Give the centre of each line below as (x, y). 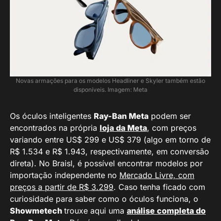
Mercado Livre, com (157, 175)
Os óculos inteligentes (52, 116)
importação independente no (65, 175)
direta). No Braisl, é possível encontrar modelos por (106, 163)
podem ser (170, 116)
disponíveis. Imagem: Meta (110, 90)
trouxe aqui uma (95, 211)
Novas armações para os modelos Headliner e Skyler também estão (110, 81)
